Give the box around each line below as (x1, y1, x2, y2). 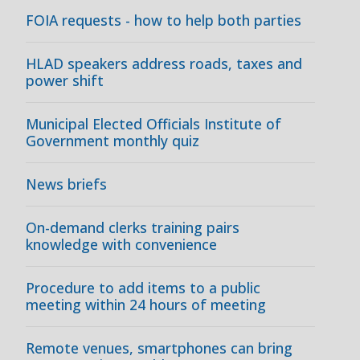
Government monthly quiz (26, 131, 199, 150)
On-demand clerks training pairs (26, 218, 239, 237)
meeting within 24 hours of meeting (26, 295, 266, 314)
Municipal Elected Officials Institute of (26, 114, 281, 133)
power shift (26, 71, 104, 90)
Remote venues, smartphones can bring (26, 338, 292, 358)
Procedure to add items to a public (26, 278, 260, 297)
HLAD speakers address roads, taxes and (26, 54, 302, 73)
